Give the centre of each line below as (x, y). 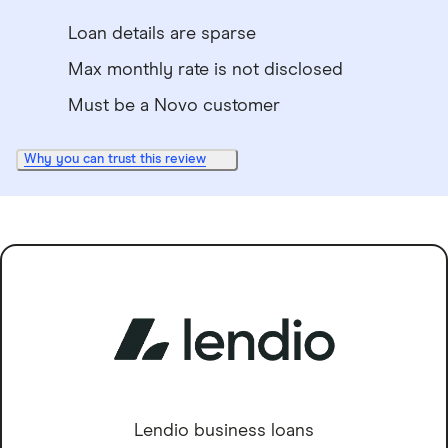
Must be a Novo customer (174, 106)
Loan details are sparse (162, 34)
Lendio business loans (224, 431)
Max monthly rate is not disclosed (205, 70)
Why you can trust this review (115, 159)
